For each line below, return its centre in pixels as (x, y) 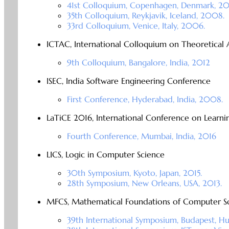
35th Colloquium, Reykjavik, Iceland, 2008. (145, 16)
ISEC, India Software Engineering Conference (128, 81)
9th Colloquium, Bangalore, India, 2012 (138, 63)
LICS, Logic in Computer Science (105, 155)
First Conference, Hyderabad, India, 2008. (145, 99)
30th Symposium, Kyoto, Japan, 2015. (134, 173)
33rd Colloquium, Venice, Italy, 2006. (136, 26)
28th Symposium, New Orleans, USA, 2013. (144, 183)
